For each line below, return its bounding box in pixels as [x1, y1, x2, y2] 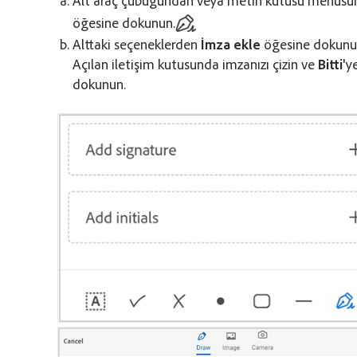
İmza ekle [201, 34, 261, 53]
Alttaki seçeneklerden [73, 34, 202, 53]
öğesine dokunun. [73, 13, 176, 31]
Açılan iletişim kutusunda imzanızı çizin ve [73, 54, 319, 73]
